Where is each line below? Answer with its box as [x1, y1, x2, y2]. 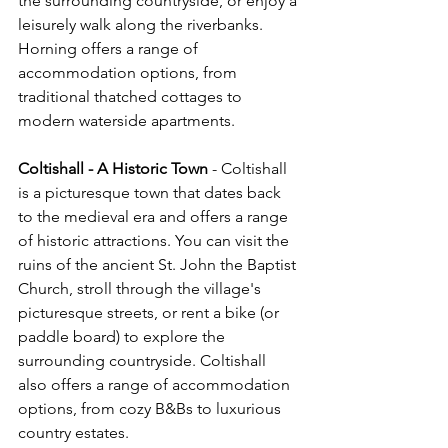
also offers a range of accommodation [18, 375, 294, 395]
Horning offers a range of [18, 39, 202, 59]
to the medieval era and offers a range [18, 207, 292, 227]
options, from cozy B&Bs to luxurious [18, 399, 285, 419]
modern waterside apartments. [18, 111, 235, 131]
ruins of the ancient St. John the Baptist [18, 255, 300, 275]
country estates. [18, 423, 129, 443]
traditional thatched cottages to [18, 87, 246, 107]
